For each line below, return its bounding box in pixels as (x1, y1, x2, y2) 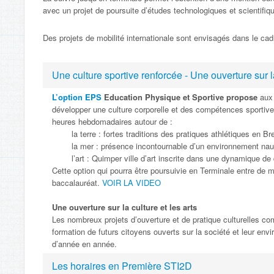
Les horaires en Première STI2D (52, 258, 192, 273)
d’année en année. (52, 237, 117, 250)
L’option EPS (52, 91, 102, 103)
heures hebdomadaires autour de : (52, 115, 172, 127)
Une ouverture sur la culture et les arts (52, 201, 197, 213)
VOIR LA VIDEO (102, 176, 161, 188)
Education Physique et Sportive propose (102, 91, 257, 103)
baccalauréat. (52, 176, 102, 188)
